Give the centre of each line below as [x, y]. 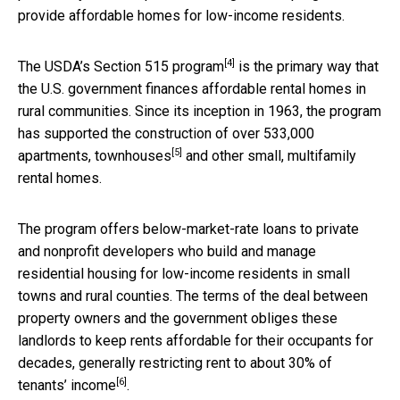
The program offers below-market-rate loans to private [188, 229]
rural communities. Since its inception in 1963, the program [200, 111]
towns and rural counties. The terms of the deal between [193, 296]
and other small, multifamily [269, 155]
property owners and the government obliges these [178, 318]
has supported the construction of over [141, 133]
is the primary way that [307, 66]
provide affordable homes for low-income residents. [181, 15]
